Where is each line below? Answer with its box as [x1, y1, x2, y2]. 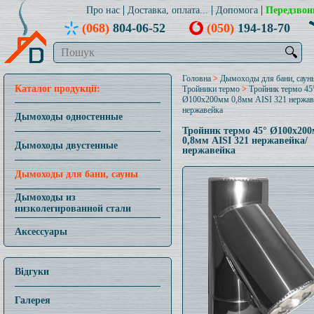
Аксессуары [15, 226, 67, 237]
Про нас [86, 5, 120, 15]
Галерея [15, 294, 50, 306]
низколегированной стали [15, 203, 131, 214]
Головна [182, 74, 211, 83]
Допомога [215, 5, 258, 15]
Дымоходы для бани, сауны [15, 169, 138, 179]
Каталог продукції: [15, 81, 100, 95]
